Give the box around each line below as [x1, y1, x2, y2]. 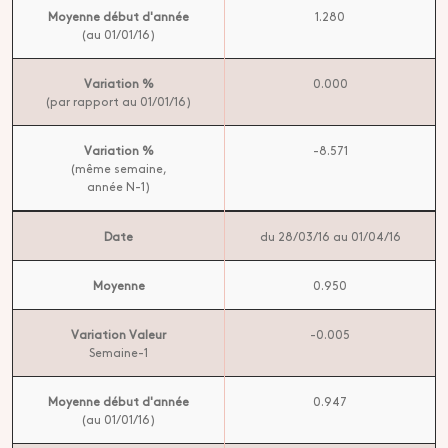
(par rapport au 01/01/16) [45, 93, 192, 109]
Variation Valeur [71, 326, 166, 342]
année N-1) [86, 178, 151, 194]
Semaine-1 [89, 344, 148, 360]
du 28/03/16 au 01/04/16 [259, 228, 401, 244]
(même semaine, [70, 160, 167, 176]
